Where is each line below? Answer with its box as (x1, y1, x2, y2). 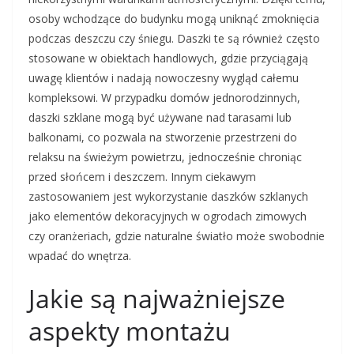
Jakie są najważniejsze (28, 281, 285, 316)
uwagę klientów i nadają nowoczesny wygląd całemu (28, 70, 299, 86)
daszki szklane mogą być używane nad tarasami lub (28, 110, 292, 126)
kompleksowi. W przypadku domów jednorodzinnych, (28, 90, 300, 106)
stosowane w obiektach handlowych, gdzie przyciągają (28, 51, 308, 66)
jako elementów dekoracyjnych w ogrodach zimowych (28, 209, 307, 224)
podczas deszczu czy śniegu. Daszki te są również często (28, 31, 320, 47)
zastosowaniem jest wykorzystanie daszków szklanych (28, 189, 308, 205)
